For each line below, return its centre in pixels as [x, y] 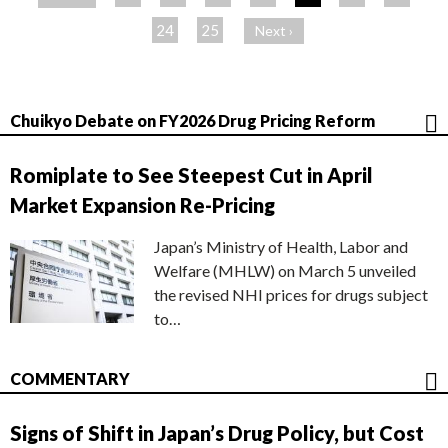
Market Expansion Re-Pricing [142, 205]
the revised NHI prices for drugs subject [291, 294]
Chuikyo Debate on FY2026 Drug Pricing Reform [192, 120]
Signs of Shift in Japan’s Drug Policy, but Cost [217, 433]
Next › [274, 30]
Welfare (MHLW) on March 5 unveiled [285, 270]
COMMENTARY [70, 378]
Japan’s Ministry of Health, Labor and [281, 246]
